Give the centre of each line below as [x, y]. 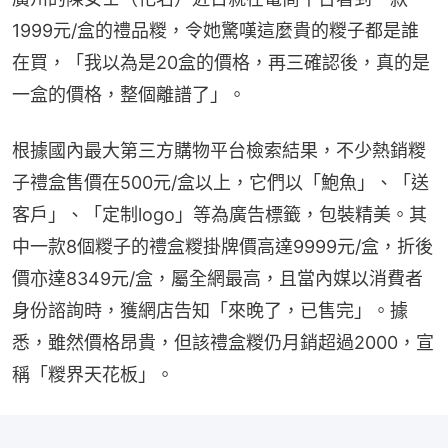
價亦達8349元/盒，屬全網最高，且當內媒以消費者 [217, 278]
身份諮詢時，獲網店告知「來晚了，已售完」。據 [210, 310]
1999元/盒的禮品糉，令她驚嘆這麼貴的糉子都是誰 [215, 30]
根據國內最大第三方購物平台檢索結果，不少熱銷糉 [219, 150]
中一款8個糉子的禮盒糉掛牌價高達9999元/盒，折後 [222, 246]
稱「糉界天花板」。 [93, 374]
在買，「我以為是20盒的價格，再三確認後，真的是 [221, 62]
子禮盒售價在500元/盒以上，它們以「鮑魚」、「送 [220, 182]
